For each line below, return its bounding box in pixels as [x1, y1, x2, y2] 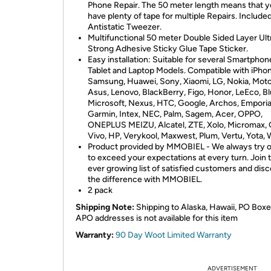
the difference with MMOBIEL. [88, 174, 202, 184]
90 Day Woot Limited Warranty [116, 230, 232, 240]
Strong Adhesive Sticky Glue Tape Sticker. [88, 44, 248, 54]
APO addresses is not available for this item [76, 213, 238, 223]
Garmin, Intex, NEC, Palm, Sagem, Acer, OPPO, [88, 109, 263, 119]
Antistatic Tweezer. [88, 22, 162, 32]
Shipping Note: [76, 202, 134, 212]
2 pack [88, 185, 113, 195]
